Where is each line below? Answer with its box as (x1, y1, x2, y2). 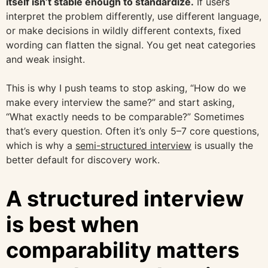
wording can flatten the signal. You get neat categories (6, 39, 255, 51)
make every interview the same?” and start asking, (6, 96, 234, 109)
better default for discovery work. (6, 154, 160, 166)
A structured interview (6, 185, 244, 212)
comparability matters (6, 237, 239, 264)
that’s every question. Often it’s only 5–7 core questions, (6, 125, 259, 138)
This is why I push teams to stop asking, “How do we (6, 82, 246, 95)
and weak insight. (6, 53, 85, 66)
